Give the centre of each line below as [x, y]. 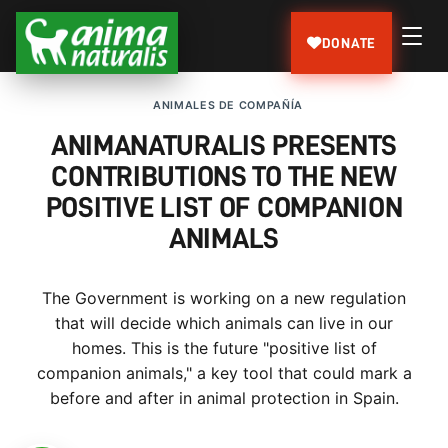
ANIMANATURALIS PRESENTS [224, 146]
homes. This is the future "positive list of [224, 348]
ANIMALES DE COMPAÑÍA [228, 105]
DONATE [348, 42]
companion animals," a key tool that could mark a [224, 373]
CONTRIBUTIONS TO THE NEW [224, 177]
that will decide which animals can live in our [224, 323]
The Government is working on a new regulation [224, 298]
